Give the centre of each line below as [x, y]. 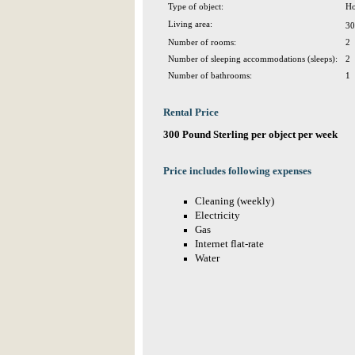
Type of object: [196, 6]
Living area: [190, 24]
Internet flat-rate [229, 244]
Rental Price [191, 113]
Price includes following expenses [237, 171]
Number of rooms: [202, 42]
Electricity [218, 216]
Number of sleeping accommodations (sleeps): [253, 59]
